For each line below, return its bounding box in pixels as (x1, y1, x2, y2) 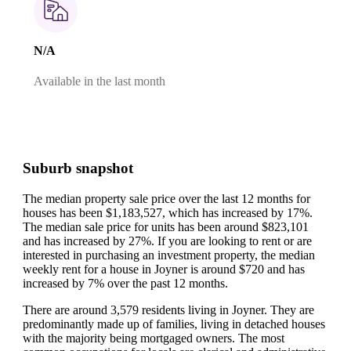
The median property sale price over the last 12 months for (23, 191, 310, 205)
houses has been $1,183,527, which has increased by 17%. (23, 205, 313, 219)
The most (238, 331, 284, 345)
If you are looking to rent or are (157, 233, 312, 248)
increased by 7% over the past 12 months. (23, 276, 228, 290)
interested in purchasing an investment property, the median (23, 248, 315, 262)
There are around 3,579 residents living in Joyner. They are (23, 302, 314, 317)
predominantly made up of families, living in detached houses (23, 317, 325, 331)
